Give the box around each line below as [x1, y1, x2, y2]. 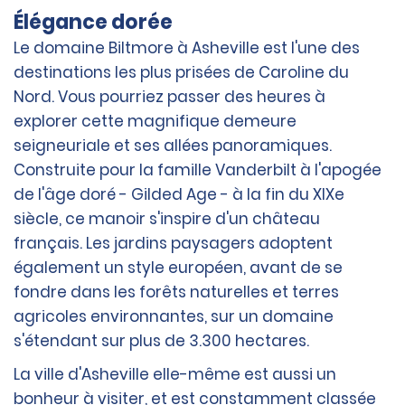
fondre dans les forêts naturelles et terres [14, 281, 339, 304]
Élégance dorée [14, 8, 173, 37]
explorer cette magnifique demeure [14, 110, 297, 133]
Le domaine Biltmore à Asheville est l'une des [14, 37, 360, 60]
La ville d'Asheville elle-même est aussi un [14, 363, 336, 386]
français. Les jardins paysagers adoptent [14, 232, 333, 255]
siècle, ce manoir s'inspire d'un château [14, 208, 320, 231]
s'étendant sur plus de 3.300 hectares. [14, 330, 309, 353]
